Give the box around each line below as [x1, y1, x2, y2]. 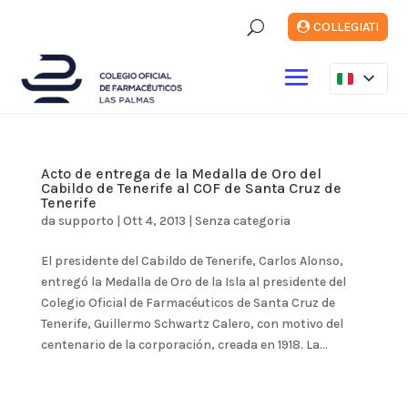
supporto [57, 212, 114, 229]
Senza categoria [194, 212, 291, 229]
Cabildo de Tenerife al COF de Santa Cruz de [40, 178, 342, 197]
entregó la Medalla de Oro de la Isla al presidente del [40, 273, 346, 290]
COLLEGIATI [312, 19, 379, 35]
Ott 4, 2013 [122, 212, 186, 229]
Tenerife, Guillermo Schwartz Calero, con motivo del [40, 315, 343, 331]
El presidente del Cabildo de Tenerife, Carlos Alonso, [40, 252, 343, 269]
